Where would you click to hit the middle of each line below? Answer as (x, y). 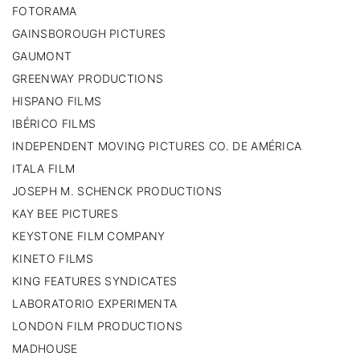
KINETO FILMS (53, 258)
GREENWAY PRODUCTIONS (88, 78)
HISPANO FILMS (57, 100)
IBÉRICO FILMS (54, 123)
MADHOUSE (45, 348)
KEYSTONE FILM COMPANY (89, 235)
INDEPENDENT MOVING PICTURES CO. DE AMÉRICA (157, 145)
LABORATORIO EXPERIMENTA (95, 303)
